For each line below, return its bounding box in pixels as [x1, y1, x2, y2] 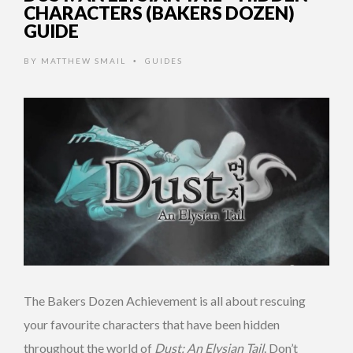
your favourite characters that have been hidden [24, 316, 280, 332]
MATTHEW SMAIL [41, 55, 126, 65]
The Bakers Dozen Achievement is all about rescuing [24, 292, 306, 308]
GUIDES [145, 55, 183, 65]
